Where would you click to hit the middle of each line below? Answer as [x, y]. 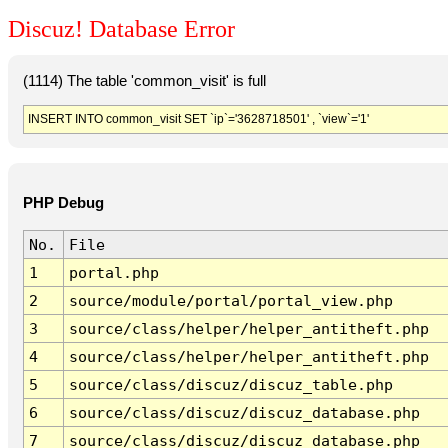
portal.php [113, 273]
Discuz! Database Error [121, 29]
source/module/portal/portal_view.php [230, 301]
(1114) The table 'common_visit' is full [144, 80]
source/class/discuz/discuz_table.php [230, 385]
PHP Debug [63, 203]
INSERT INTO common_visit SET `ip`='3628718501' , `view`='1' [198, 118]
